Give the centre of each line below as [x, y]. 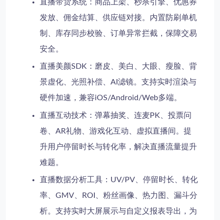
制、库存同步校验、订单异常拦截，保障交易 [119, 33]
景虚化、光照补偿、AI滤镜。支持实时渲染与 [118, 82]
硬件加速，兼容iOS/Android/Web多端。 [111, 98]
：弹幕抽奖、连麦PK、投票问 [139, 115]
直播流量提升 [174, 147]
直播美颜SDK [64, 67]
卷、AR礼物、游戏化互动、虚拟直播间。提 [116, 131]
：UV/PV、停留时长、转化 [151, 180]
